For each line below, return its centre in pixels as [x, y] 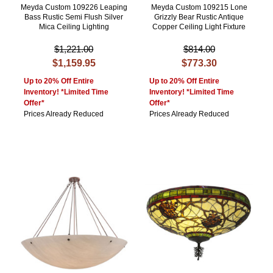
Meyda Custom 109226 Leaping [74, 8]
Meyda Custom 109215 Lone [199, 8]
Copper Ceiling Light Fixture [199, 27]
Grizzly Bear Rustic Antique [199, 17]
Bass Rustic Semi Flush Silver [74, 17]
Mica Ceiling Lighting [74, 27]
